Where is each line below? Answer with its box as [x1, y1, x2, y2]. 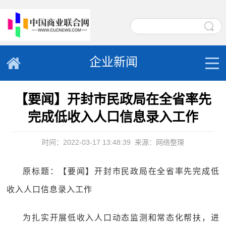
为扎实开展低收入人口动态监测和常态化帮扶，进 [23, 213, 219, 222]
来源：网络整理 [134, 138, 184, 146]
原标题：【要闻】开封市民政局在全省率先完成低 [23, 167, 219, 176]
